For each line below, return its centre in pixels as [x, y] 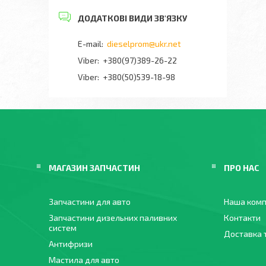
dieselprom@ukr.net [144, 44]
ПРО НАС [242, 168]
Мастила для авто [84, 260]
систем [63, 228]
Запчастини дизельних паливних [113, 218]
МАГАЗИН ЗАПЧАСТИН [94, 168]
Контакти [242, 218]
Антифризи [71, 244]
